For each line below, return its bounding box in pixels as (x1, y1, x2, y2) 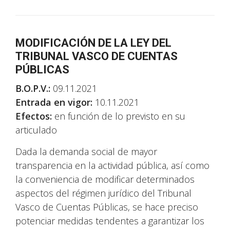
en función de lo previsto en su (54, 110, 185, 122)
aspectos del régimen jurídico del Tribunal (15, 187, 191, 199)
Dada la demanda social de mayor (15, 145, 157, 158)
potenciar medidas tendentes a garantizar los (15, 215, 204, 227)
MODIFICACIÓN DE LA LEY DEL (15, 36, 171, 49)
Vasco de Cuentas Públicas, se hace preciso (15, 201, 198, 213)
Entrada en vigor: (15, 96, 95, 108)
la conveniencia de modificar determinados (15, 173, 195, 185)
